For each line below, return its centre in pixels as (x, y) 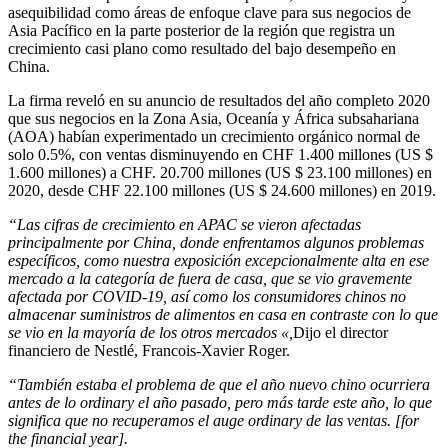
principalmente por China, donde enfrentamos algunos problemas (216, 243)
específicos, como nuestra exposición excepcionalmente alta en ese (218, 261)
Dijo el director (340, 333)
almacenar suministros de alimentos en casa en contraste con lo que (223, 315)
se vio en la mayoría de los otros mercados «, (150, 333)
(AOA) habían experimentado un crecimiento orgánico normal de (214, 137)
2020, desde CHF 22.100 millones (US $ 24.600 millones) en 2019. (222, 191)
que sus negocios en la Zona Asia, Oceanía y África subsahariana (213, 119)
